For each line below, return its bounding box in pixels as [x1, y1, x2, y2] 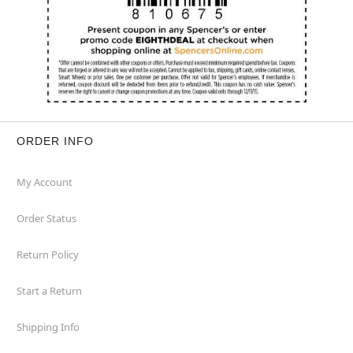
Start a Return [16, 283, 82, 298]
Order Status [16, 210, 76, 225]
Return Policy [16, 247, 79, 262]
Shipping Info [16, 319, 80, 334]
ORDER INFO [16, 134, 94, 147]
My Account [16, 174, 72, 189]
